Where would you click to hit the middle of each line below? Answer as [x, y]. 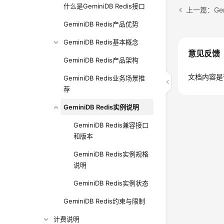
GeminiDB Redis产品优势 [101, 24]
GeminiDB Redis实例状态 [111, 183]
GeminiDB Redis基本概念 [101, 42]
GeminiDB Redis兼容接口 [111, 125]
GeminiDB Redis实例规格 [111, 154]
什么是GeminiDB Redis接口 [104, 6]
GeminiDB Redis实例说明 [101, 107]
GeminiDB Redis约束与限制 [104, 201]
